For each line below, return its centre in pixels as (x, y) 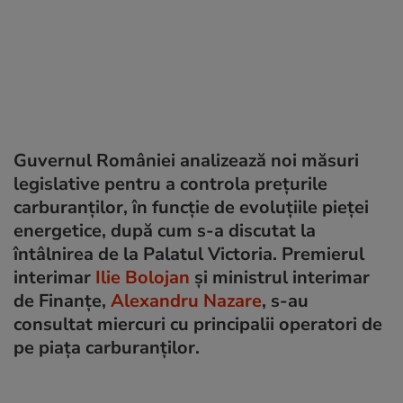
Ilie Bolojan (143, 277)
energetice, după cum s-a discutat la (165, 230)
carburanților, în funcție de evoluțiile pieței (191, 207)
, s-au (285, 300)
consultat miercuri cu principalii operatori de (198, 324)
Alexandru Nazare (186, 300)
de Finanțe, (62, 300)
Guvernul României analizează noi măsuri (186, 160)
